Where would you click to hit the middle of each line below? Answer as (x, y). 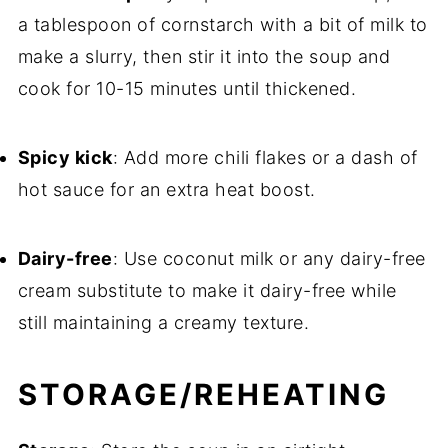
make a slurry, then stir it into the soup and (204, 57)
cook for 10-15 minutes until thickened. (187, 89)
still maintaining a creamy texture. (163, 323)
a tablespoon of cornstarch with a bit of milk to (222, 25)
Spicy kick (65, 158)
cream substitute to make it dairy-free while (207, 291)
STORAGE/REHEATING (203, 395)
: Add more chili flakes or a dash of (265, 158)
